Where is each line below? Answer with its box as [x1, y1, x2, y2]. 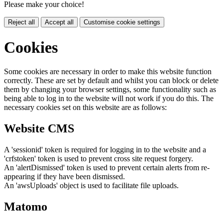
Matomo [4, 200, 47, 213]
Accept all [45, 18, 74, 26]
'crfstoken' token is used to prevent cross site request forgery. [4, 154, 193, 163]
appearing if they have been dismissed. [4, 172, 125, 181]
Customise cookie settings [84, 18, 160, 26]
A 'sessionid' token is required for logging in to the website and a [4, 145, 206, 154]
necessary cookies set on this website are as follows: [4, 103, 167, 112]
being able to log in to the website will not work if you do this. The [4, 94, 214, 103]
